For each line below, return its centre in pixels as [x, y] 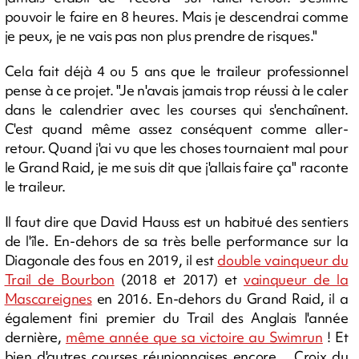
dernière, [35, 337]
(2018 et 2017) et [179, 280]
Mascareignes [48, 299]
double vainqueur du [283, 260]
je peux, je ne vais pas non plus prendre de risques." [161, 36]
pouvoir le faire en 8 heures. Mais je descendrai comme [176, 17]
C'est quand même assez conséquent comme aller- [176, 129]
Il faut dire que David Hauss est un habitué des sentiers [176, 222]
